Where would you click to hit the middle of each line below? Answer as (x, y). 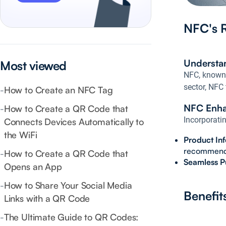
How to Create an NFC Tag (58, 90)
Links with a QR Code (47, 199)
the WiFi (20, 135)
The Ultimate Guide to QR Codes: (71, 217)
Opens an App (33, 167)
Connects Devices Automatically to (74, 122)
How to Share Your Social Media (68, 185)
